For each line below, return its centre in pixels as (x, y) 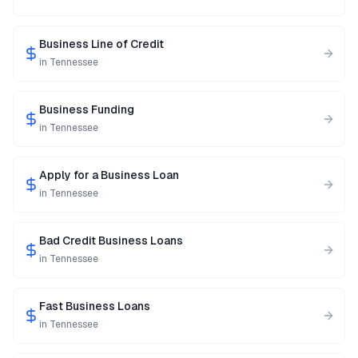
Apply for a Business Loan (109, 175)
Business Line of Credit (101, 44)
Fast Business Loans (95, 306)
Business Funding (87, 109)
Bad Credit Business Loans (111, 241)
